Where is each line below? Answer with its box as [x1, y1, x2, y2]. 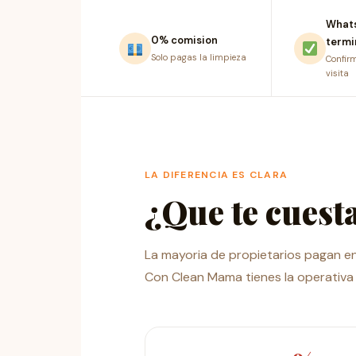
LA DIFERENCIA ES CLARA [145, 168, 288, 182]
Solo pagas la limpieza [151, 52, 246, 64]
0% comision [151, 33, 218, 48]
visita [326, 68, 350, 79]
